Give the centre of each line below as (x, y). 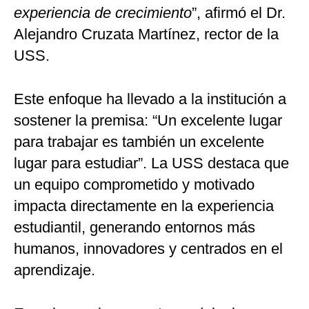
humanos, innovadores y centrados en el (148, 249)
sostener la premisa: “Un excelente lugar (148, 120)
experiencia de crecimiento (103, 13)
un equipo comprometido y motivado (134, 185)
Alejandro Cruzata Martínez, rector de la (146, 34)
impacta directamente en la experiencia (144, 206)
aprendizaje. (54, 270)
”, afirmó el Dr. (239, 13)
